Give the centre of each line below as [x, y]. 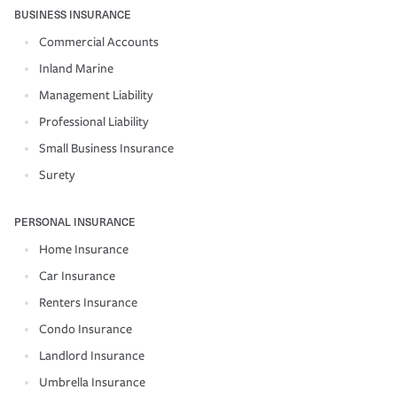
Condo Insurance [86, 329]
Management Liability [96, 95]
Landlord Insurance [92, 355]
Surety [57, 175]
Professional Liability [94, 121]
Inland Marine [76, 68]
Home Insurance [84, 249]
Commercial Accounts [99, 42]
